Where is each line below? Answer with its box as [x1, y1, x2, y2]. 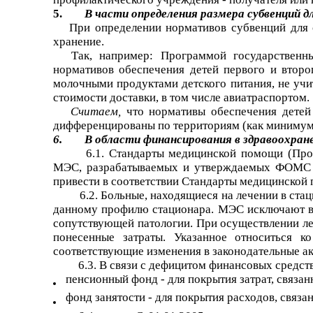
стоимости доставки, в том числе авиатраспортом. [53, 90, 310, 104]
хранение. [53, 34, 104, 48]
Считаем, [71, 104, 126, 118]
